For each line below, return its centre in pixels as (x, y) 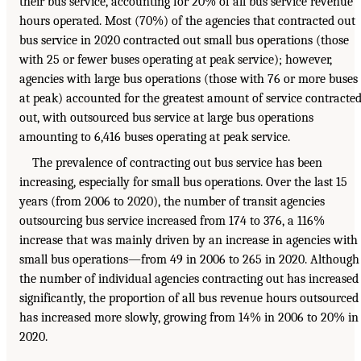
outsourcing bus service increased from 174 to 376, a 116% (172, 220)
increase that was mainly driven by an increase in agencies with (189, 240)
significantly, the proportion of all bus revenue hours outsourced (189, 298)
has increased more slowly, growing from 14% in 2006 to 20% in (189, 317)
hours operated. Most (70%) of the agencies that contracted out (187, 21)
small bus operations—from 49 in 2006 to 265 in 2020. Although (189, 259)
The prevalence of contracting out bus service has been (177, 162)
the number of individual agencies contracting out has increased (189, 278)
